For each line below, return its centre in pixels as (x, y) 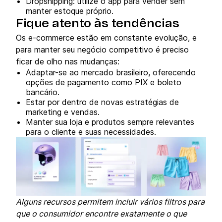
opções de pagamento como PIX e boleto (104, 82)
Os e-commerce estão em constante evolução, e (106, 37)
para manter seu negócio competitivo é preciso (102, 49)
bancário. (43, 92)
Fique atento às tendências (99, 24)
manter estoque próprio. (70, 11)
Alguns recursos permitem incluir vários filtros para (110, 202)
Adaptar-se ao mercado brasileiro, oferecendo (111, 72)
